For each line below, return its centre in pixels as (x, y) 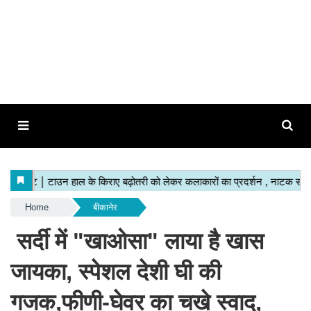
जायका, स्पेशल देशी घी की (116, 272)
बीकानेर (105, 207)
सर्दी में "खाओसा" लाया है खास (137, 241)
